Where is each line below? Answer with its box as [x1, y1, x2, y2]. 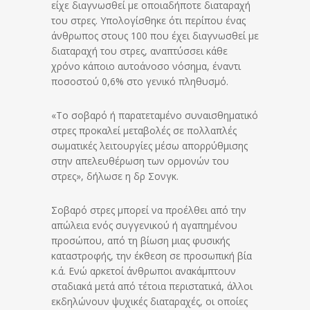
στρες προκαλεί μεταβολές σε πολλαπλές [51, 123, 237, 137]
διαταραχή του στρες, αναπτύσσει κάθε [51, 44, 228, 57]
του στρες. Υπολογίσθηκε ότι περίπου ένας [51, 13, 246, 27]
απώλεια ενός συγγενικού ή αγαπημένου [51, 218, 237, 232]
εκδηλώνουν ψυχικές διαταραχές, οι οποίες [51, 294, 248, 308]
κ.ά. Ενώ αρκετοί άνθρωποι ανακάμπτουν [51, 264, 236, 277]
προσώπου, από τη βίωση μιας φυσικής [51, 233, 230, 247]
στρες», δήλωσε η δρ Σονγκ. [51, 169, 179, 183]
